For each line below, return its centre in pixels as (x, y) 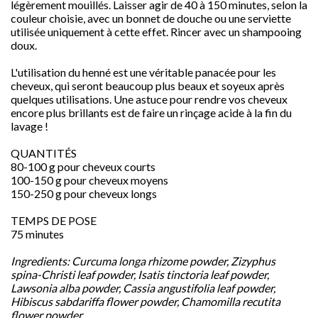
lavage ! (29, 126)
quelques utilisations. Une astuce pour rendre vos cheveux (149, 99)
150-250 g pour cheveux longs (84, 193)
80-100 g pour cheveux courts (83, 166)
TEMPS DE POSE (54, 220)
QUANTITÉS (44, 153)
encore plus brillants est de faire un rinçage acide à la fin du (151, 112)
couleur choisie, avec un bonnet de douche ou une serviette (151, 18)
